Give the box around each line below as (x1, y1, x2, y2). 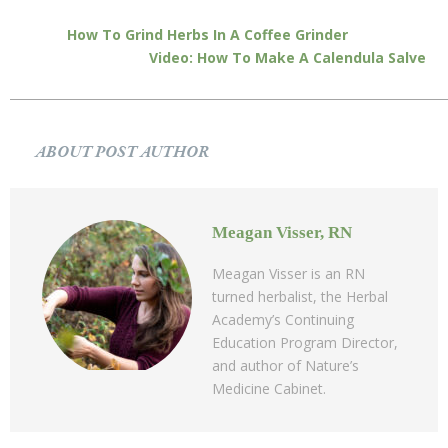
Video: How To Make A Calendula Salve (149, 47, 426, 67)
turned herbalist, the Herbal (212, 286, 388, 306)
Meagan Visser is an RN (212, 263, 365, 283)
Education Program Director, (212, 332, 398, 352)
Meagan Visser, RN (212, 222, 352, 242)
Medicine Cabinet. (212, 378, 326, 398)
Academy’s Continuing (212, 309, 354, 329)
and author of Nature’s (212, 355, 359, 375)
